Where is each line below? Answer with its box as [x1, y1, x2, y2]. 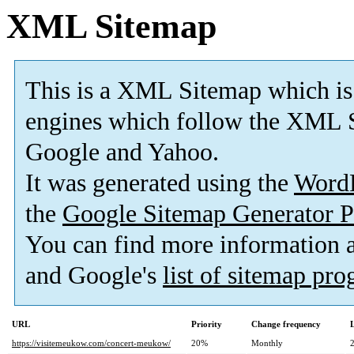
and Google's [25, 262, 163, 290]
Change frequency [251, 319, 321, 330]
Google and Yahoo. [25, 138, 219, 167]
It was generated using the [25, 169, 294, 198]
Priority [191, 319, 222, 330]
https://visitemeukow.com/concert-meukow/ [12, 338, 171, 348]
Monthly [251, 338, 283, 348]
